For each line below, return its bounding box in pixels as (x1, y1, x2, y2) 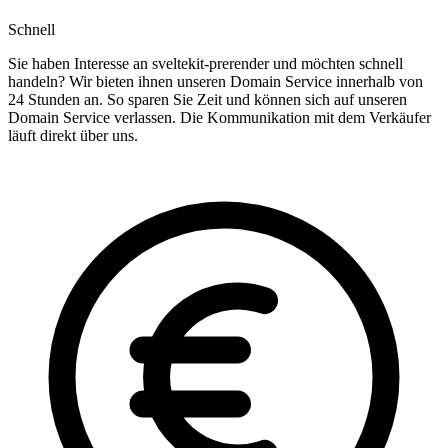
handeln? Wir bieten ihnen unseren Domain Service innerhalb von (8, 73, 423, 91)
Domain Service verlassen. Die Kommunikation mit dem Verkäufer (8, 109, 431, 127)
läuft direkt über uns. (8, 127, 138, 145)
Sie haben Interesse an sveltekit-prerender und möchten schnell (8, 55, 403, 73)
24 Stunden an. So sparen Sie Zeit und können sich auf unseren (8, 91, 407, 109)
